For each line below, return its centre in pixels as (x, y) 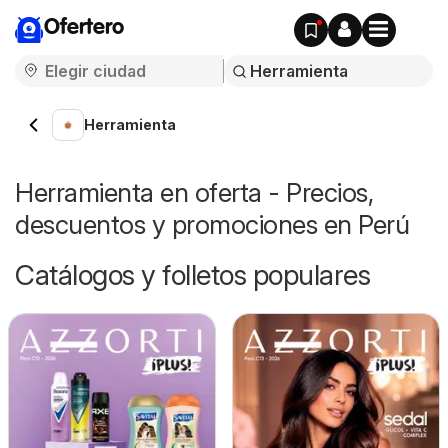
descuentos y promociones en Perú (212, 224)
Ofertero (84, 28)
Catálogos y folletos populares (192, 275)
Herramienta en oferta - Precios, (194, 192)
